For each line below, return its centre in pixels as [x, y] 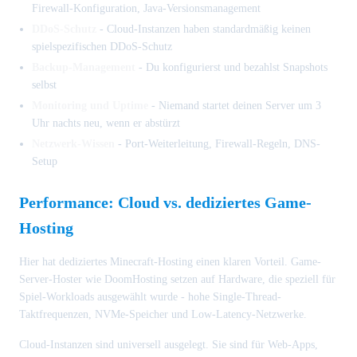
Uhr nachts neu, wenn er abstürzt [106, 123]
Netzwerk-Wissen [73, 143]
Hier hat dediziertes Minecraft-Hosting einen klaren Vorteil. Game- [170, 261]
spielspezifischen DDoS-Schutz [102, 46]
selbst [44, 84]
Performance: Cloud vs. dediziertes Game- [165, 202]
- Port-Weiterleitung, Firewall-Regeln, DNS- [218, 143]
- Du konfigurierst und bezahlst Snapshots [231, 67]
